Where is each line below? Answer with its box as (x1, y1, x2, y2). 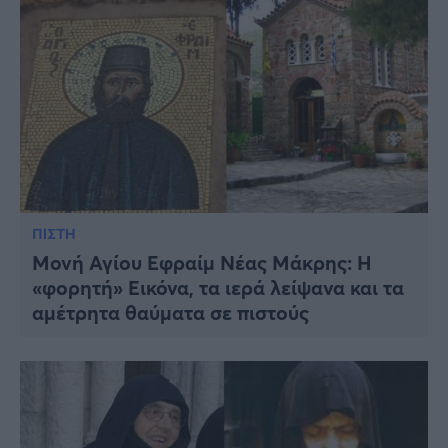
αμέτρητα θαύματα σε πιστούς (32, 298, 309, 326)
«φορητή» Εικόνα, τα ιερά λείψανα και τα (32, 273, 404, 301)
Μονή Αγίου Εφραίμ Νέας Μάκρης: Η (32, 248, 372, 276)
